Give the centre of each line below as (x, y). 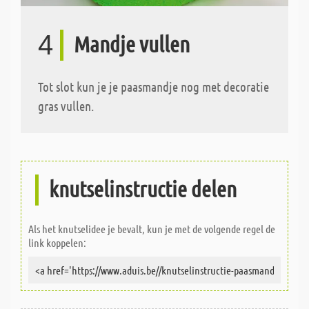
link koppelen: (57, 242)
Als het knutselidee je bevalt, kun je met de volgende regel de (152, 228)
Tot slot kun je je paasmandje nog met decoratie (153, 86)
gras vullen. (66, 106)
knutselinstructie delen (143, 188)
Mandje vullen (132, 43)
